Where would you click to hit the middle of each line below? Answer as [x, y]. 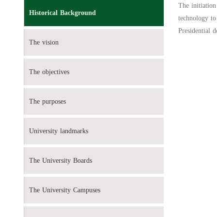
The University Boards [60, 161]
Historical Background [62, 13]
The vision [44, 43]
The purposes [47, 102]
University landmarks [58, 131]
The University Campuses [64, 190]
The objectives [49, 72]
